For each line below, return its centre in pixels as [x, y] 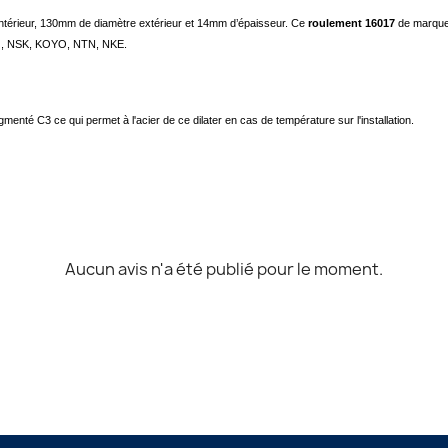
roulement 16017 [353, 23]
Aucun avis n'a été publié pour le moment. [224, 269]
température [305, 120]
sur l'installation [373, 120]
